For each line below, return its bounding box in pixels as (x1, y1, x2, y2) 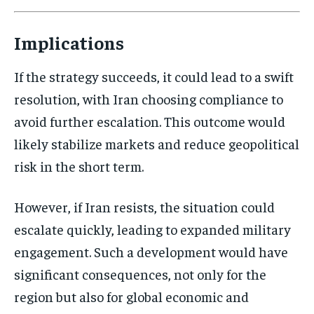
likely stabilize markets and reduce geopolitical (14, 135, 299, 153)
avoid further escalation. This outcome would (14, 112, 285, 130)
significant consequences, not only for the (14, 265, 266, 283)
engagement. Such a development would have (14, 243, 288, 261)
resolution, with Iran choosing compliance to (14, 90, 283, 108)
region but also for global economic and (14, 287, 249, 306)
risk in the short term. (14, 157, 144, 175)
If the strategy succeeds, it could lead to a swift (14, 67, 294, 86)
